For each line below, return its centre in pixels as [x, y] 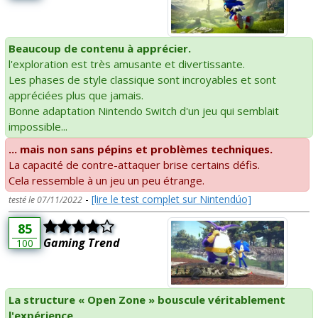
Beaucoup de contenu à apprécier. [100, 49]
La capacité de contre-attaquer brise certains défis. [134, 165]
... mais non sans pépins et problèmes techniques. [141, 149]
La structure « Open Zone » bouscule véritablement [147, 299]
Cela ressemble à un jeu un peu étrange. [106, 181]
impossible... [38, 127]
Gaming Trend [82, 243]
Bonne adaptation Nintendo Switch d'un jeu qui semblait [144, 111]
